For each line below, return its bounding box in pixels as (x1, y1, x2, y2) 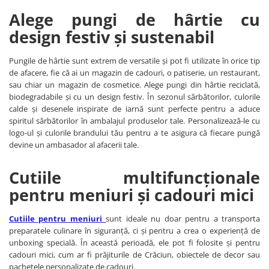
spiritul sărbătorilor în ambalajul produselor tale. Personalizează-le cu (9, 115, 260, 127)
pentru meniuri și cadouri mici (9, 184, 258, 207)
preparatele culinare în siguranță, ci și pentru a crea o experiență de (9, 225, 260, 237)
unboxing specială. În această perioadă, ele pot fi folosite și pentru (9, 237, 260, 249)
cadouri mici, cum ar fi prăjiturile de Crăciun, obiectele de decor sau (9, 249, 260, 261)
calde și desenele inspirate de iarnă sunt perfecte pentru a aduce (9, 103, 260, 115)
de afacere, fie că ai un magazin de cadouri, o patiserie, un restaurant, (9, 67, 260, 79)
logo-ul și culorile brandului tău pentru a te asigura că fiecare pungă (9, 127, 260, 139)
